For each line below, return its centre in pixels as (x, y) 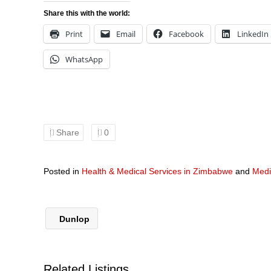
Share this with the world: (87, 13)
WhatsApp (84, 59)
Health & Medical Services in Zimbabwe (157, 171)
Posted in (63, 171)
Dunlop (73, 219)
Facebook (186, 34)
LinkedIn (253, 34)
